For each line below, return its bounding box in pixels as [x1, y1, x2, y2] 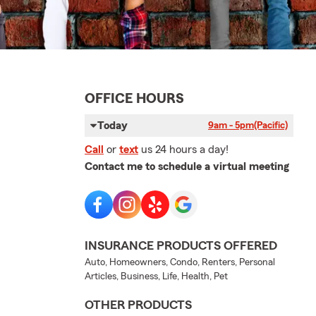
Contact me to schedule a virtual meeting [85, 160, 289, 172]
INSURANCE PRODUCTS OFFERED [85, 238, 277, 252]
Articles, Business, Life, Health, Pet [85, 271, 228, 281]
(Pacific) [254, 120, 288, 130]
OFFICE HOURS [85, 91, 184, 106]
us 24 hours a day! [141, 143, 229, 155]
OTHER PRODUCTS [85, 298, 192, 311]
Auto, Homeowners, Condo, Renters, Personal [85, 257, 275, 267]
